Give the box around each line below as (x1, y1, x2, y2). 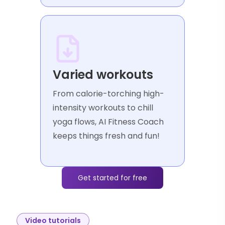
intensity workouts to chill (53, 102, 153, 114)
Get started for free (78, 173, 147, 183)
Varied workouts (53, 66, 153, 83)
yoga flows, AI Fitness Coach (53, 116, 164, 128)
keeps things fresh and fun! (53, 130, 160, 142)
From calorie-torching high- (53, 88, 164, 100)
